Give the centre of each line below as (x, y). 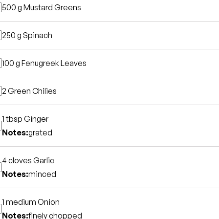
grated (40, 132)
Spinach (38, 35)
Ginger (36, 119)
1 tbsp (13, 119)
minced (42, 174)
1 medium (20, 202)
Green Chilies (32, 91)
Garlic (44, 160)
